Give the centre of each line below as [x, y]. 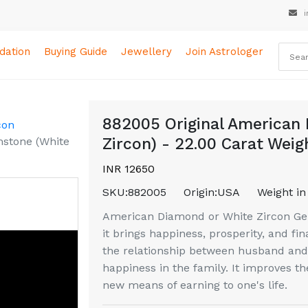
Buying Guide [76, 52]
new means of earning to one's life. [195, 285]
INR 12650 [129, 169]
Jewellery [147, 52]
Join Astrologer [225, 52]
